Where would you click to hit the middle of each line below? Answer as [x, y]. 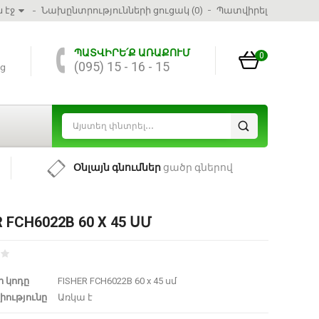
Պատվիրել [242, 10]
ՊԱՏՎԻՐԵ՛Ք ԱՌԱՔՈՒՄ [132, 53]
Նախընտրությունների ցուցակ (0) [122, 10]
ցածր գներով [197, 167]
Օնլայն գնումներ [117, 167]
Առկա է [75, 297]
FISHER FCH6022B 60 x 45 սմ [117, 281]
